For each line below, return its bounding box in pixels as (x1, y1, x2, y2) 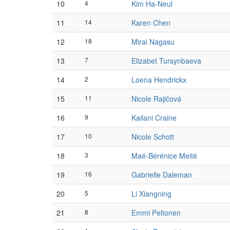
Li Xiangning (131, 188, 171, 199)
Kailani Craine (131, 112, 177, 123)
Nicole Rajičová (131, 93, 181, 104)
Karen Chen (131, 17, 170, 28)
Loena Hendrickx (131, 74, 186, 85)
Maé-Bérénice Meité (131, 150, 197, 161)
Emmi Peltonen (131, 207, 181, 218)
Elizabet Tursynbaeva (131, 55, 201, 66)
